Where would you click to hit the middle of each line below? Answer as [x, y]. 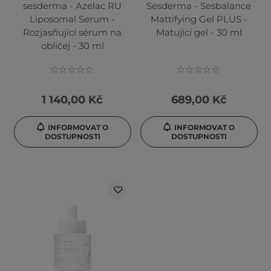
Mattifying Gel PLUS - [199, 19]
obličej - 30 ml [72, 46]
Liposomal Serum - [72, 19]
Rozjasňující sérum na [72, 33]
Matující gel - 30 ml [199, 33]
